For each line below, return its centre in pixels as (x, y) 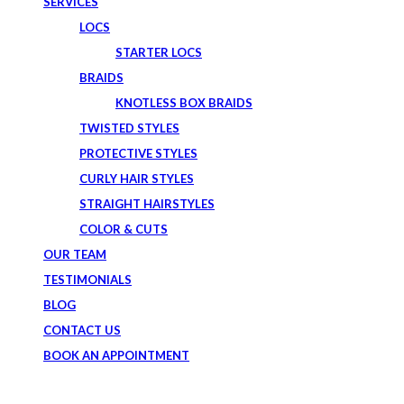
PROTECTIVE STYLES (138, 153)
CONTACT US (82, 330)
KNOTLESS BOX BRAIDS (184, 103)
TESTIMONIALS (87, 280)
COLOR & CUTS (124, 229)
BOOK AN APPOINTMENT (116, 355)
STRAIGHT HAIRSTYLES (147, 204)
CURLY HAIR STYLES (137, 179)
